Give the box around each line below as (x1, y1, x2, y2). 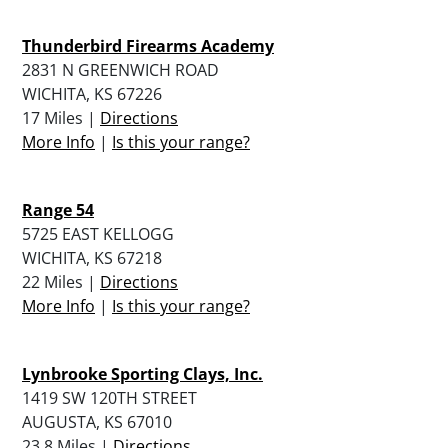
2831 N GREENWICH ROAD (22, 58, 219, 81)
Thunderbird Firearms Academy (22, 34, 274, 57)
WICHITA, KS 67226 (22, 82, 162, 105)
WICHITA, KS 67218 (22, 246, 162, 269)
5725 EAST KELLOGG (22, 222, 174, 245)
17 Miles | (22, 106, 100, 129)
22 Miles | (22, 270, 100, 293)
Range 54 (22, 198, 94, 221)
